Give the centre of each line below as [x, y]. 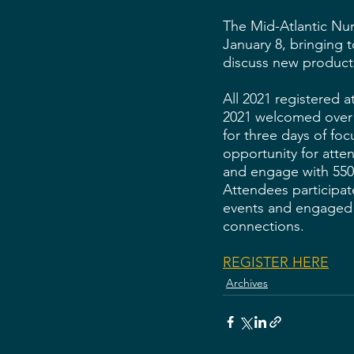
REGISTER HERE [276, 262]
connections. [267, 226]
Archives [247, 283]
